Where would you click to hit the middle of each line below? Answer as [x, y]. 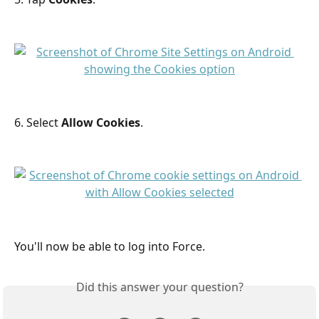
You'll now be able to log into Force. [110, 246]
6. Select [38, 123]
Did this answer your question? [159, 287]
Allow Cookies [101, 123]
